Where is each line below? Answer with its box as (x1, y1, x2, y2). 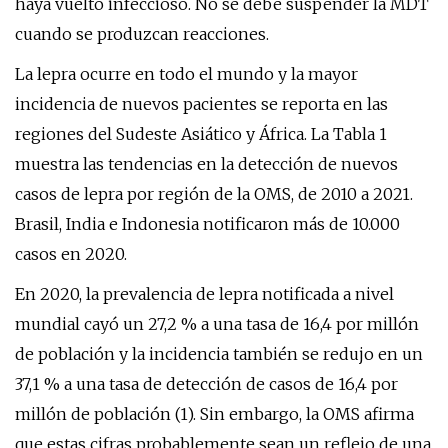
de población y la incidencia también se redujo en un (15, 344, 423, 364)
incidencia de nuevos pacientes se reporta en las (15, 94, 388, 114)
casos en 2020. (15, 244, 127, 264)
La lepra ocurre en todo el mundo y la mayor (15, 64, 358, 84)
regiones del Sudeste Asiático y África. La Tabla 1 (15, 124, 387, 144)
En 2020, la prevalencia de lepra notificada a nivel (15, 284, 394, 304)
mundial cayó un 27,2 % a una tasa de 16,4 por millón (15, 314, 419, 334)
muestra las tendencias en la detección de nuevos (15, 154, 398, 174)
